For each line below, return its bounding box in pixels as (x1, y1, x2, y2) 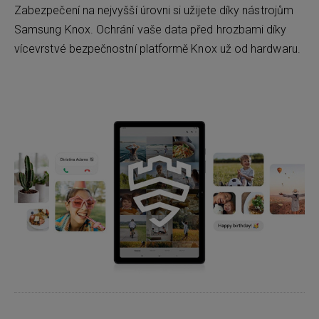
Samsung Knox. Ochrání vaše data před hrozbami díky (14, 22, 287, 36)
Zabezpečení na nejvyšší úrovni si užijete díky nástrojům (14, 3, 293, 17)
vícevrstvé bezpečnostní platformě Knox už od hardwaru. (14, 41, 300, 56)
